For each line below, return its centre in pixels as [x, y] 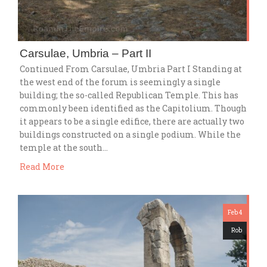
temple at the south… [64, 147]
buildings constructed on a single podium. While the [130, 134]
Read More [42, 166]
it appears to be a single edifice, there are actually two [132, 121]
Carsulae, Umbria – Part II [86, 53]
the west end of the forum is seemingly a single [120, 82]
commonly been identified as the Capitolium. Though [133, 108]
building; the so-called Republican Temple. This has [129, 95]
